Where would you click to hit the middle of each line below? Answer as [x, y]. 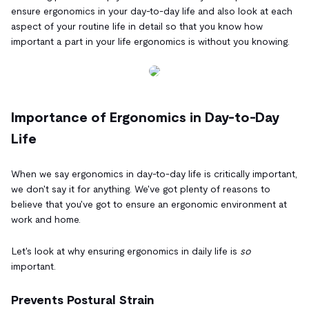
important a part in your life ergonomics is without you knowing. [150, 41]
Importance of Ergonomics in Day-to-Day [145, 117]
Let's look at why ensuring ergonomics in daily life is [126, 251]
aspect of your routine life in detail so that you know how [137, 26]
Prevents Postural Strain [83, 300]
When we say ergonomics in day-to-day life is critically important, [154, 173]
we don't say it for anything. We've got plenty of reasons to [141, 189]
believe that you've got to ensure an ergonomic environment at [149, 204]
